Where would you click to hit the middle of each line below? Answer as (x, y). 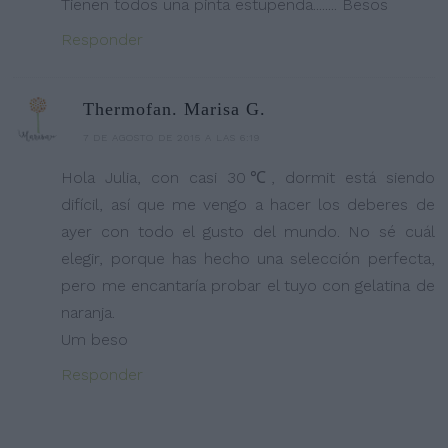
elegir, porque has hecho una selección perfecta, (248, 258)
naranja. (88, 312)
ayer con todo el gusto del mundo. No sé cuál (248, 231)
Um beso (95, 339)
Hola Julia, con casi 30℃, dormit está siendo (248, 177)
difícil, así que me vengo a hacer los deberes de (248, 204)
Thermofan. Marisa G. (175, 108)
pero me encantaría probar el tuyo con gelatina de (248, 285)
